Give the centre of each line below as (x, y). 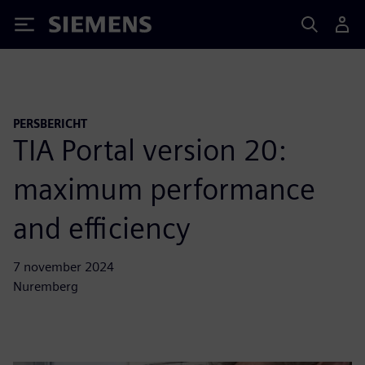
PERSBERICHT (50, 123)
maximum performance (164, 189)
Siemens (76, 27)
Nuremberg (46, 286)
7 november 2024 (64, 266)
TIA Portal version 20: (150, 150)
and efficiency (102, 228)
